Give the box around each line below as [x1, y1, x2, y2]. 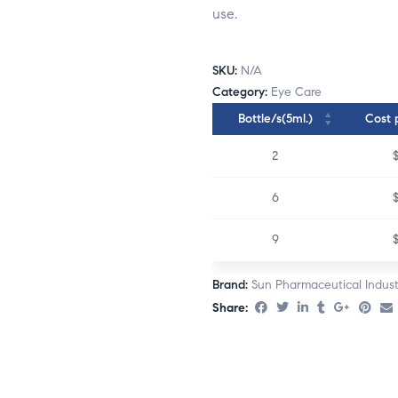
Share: [212, 300, 248, 316]
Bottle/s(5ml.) [237, 111, 313, 127]
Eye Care [271, 84, 322, 100]
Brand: [212, 277, 251, 293]
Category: [212, 84, 271, 100]
